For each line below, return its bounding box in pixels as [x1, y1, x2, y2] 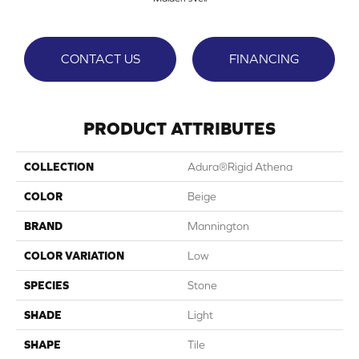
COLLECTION [24, 160, 94, 174]
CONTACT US [60, 51, 140, 67]
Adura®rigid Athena [188, 160, 292, 174]
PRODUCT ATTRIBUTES [83, 119, 276, 139]
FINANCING [228, 51, 299, 67]
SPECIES [24, 279, 69, 292]
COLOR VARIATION [24, 249, 124, 263]
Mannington [188, 220, 249, 233]
